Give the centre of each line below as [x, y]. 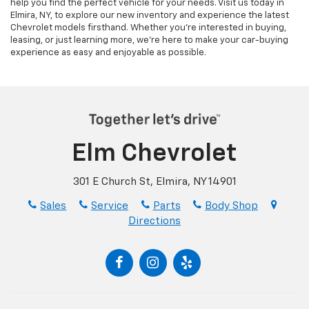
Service [109, 206]
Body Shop [232, 206]
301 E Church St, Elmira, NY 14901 [154, 181]
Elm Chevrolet [154, 153]
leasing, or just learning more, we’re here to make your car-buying [149, 41]
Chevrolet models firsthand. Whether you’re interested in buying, [148, 28]
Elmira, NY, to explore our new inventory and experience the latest [150, 16]
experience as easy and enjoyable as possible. [108, 53]
